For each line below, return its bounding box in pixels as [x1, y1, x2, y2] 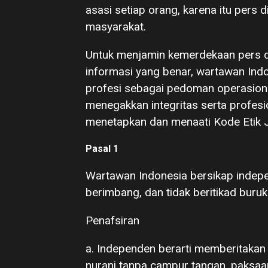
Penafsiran [86, 214, 139, 227]
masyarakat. [86, 20, 146, 33]
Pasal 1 [86, 143, 118, 154]
